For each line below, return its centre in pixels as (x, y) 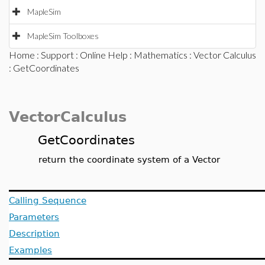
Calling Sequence (48, 200)
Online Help (104, 55)
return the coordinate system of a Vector (129, 159)
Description (34, 233)
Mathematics (161, 55)
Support (57, 55)
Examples (30, 250)
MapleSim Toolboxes (63, 36)
